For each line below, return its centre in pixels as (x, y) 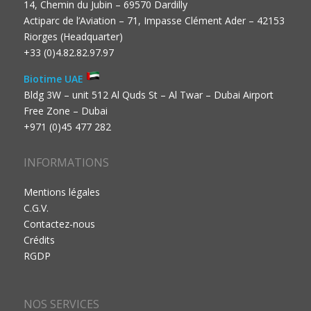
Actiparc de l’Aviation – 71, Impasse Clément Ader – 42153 (154, 21)
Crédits (39, 240)
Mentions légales (61, 192)
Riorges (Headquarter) (73, 37)
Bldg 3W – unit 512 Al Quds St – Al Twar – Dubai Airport (148, 95)
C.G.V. (36, 208)
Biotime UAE (54, 79)
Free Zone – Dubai (65, 111)
